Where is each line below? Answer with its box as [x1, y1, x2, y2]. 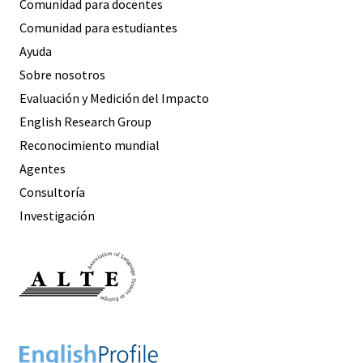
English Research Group [19, 113, 152, 130]
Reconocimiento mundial [19, 137, 160, 154]
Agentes [19, 160, 66, 177]
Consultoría [19, 184, 85, 201]
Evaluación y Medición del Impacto [19, 90, 209, 107]
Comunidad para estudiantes [19, 19, 177, 36]
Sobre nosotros [19, 66, 105, 83]
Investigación [19, 207, 95, 224]
